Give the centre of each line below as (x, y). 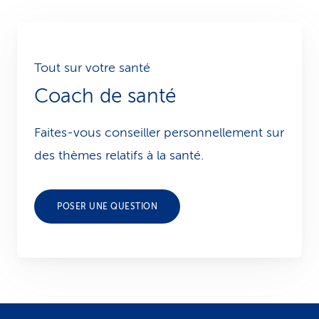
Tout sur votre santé (92, 68)
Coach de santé (105, 96)
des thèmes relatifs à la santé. (119, 155)
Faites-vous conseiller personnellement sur (159, 132)
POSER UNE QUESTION (107, 206)
